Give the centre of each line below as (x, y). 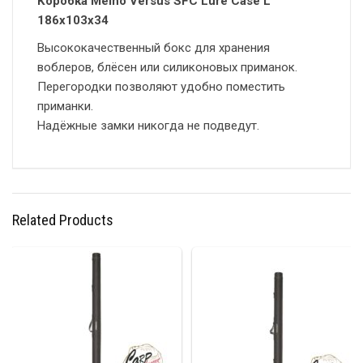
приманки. (65, 107)
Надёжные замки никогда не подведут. (148, 126)
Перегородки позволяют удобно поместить (161, 87)
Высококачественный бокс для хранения (154, 48)
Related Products (63, 220)
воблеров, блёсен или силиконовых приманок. (167, 68)
